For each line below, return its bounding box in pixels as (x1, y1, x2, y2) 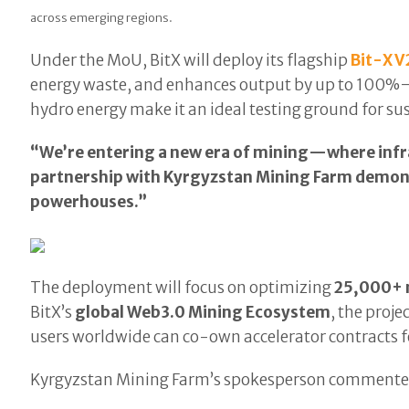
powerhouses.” (30, 192, 148, 213)
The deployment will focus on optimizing (30, 278, 335, 299)
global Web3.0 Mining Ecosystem (75, 302, 331, 323)
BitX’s (30, 302, 76, 323)
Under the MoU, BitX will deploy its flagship (30, 50, 351, 71)
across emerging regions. (30, 10, 173, 26)
